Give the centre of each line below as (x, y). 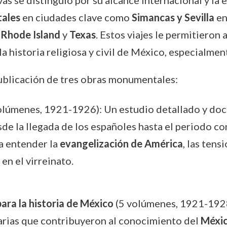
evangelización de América (121, 143)
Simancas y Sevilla (173, 17)
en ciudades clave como (76, 17)
